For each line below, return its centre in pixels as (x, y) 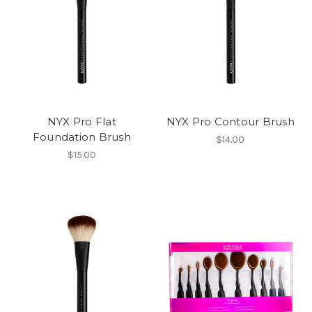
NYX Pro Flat (81, 122)
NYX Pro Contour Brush (230, 122)
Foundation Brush (81, 137)
